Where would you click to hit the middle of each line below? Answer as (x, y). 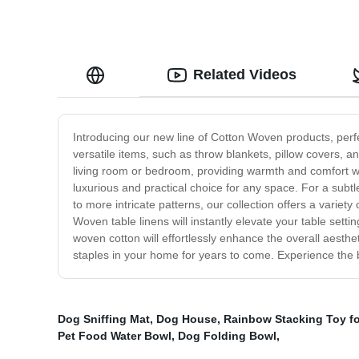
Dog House (187, 319)
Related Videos (245, 75)
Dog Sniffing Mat (104, 319)
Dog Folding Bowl (227, 336)
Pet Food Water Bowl (115, 336)
